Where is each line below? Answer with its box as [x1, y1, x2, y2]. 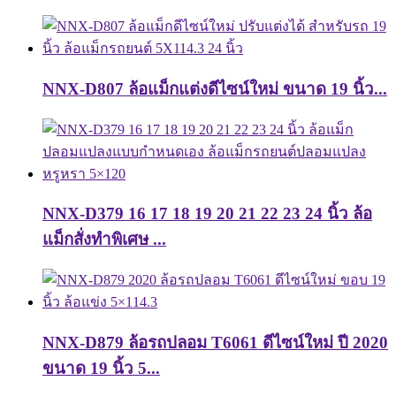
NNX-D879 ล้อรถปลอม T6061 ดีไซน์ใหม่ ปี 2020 [42, 332, 388, 352]
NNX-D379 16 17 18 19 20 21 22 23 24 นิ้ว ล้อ [42, 204, 372, 224]
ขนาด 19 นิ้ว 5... [42, 358, 160, 377]
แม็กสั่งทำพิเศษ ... [42, 230, 166, 249]
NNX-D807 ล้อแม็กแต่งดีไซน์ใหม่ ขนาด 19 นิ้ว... [42, 79, 387, 98]
